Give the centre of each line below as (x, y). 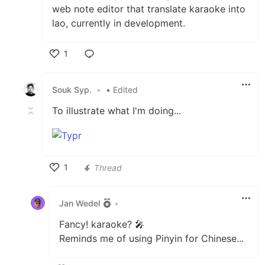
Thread (108, 167)
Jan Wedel (80, 203)
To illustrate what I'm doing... (117, 111)
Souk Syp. (72, 89)
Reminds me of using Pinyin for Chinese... (151, 238)
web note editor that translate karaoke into (149, 9)
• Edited (122, 89)
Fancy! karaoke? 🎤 (102, 224)
